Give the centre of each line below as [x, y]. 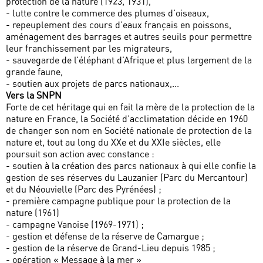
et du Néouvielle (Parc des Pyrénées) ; [84, 189]
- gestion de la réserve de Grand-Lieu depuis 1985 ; [111, 248]
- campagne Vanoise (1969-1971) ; [75, 225]
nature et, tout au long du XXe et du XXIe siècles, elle [113, 142]
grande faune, [34, 72]
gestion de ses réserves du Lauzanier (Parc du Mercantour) [127, 178]
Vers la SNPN [34, 95]
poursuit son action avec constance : [80, 154]
